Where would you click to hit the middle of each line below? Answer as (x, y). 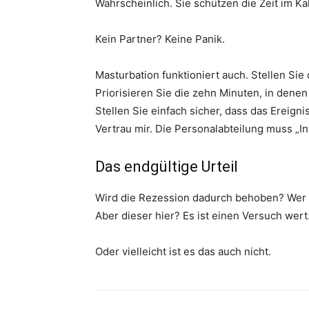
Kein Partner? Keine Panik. (160, 39)
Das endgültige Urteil (167, 167)
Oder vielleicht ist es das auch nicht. (183, 251)
